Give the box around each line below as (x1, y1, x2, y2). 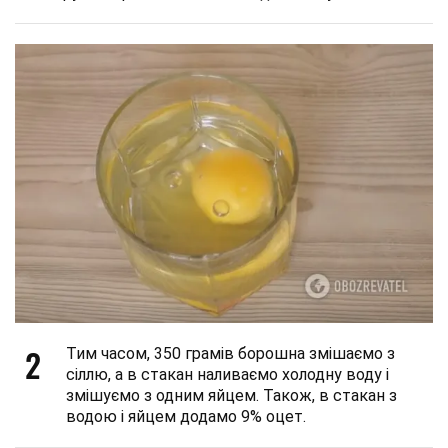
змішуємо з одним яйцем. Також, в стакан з (66, 385, 397, 405)
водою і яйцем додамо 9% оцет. (66, 406, 306, 426)
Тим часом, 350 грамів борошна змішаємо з (66, 343, 395, 363)
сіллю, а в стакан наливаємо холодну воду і (66, 364, 389, 384)
